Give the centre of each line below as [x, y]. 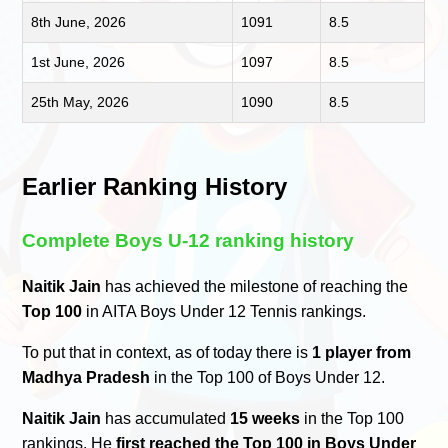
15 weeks [265, 418]
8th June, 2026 [79, 22]
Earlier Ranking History [155, 187]
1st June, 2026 [78, 62]
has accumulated [166, 418]
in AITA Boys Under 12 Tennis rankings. [224, 311]
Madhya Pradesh [86, 377]
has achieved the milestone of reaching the [255, 286]
